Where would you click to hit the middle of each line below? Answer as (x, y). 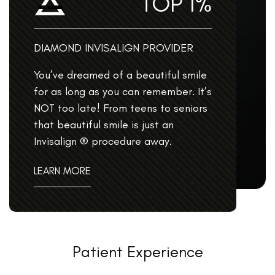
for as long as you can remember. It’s (123, 92)
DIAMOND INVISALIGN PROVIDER (114, 48)
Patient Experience (137, 252)
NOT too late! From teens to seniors (121, 108)
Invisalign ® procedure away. (103, 141)
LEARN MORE (62, 171)
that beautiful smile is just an (104, 125)
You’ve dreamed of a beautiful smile (120, 75)
